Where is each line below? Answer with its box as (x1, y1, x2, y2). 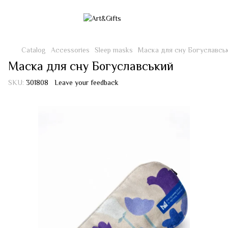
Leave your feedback (54, 78, 119, 87)
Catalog (21, 46, 46, 54)
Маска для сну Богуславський (8, 59, 174, 73)
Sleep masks (95, 46, 133, 54)
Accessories (51, 46, 90, 54)
